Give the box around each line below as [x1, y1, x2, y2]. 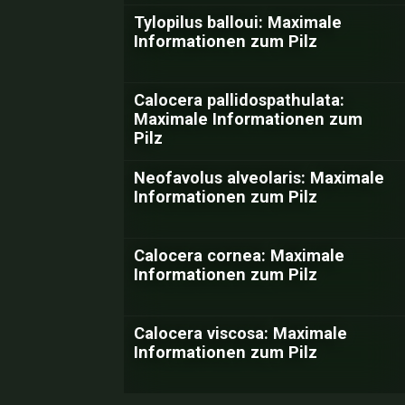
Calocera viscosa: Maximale [134, 324, 347, 343]
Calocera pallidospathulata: [134, 90, 344, 109]
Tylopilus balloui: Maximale [134, 13, 342, 32]
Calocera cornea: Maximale [134, 246, 344, 265]
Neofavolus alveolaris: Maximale [134, 168, 384, 187]
